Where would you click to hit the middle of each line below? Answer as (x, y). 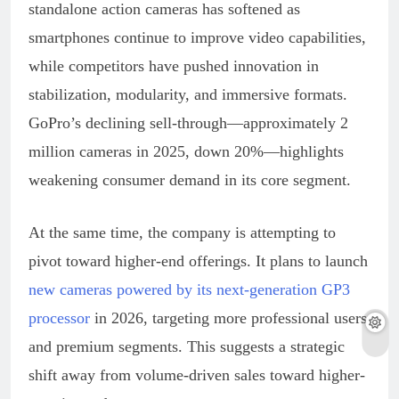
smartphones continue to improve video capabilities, (197, 37)
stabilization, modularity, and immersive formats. (188, 94)
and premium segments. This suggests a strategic (187, 346)
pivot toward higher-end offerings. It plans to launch (198, 261)
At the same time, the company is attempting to (182, 232)
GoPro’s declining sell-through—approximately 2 (188, 122)
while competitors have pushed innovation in (174, 65)
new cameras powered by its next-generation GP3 (189, 289)
